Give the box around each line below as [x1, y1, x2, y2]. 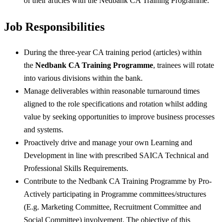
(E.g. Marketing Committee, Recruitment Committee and [24, 203, 201, 212]
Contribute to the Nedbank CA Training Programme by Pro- [24, 177, 212, 186]
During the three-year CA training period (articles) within [24, 48, 202, 57]
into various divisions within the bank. [24, 74, 143, 83]
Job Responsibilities [4, 20, 105, 33]
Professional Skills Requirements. [24, 164, 128, 173]
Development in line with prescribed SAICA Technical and [24, 151, 209, 160]
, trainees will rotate [153, 61, 214, 70]
